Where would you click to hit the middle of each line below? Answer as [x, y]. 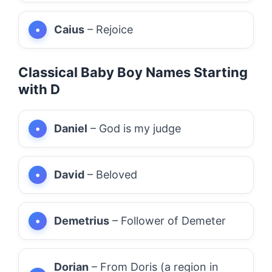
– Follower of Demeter [168, 220]
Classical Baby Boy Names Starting [133, 72]
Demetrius [82, 220]
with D [39, 89]
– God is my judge [134, 128]
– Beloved [111, 174]
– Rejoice [109, 29]
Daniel [71, 128]
